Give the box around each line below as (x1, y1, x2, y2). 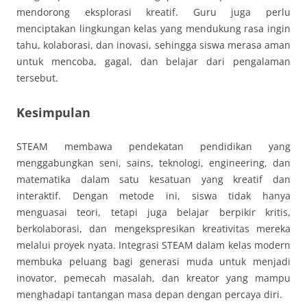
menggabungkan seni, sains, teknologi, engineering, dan (16, 156, 291, 169)
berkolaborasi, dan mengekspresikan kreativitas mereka (16, 221, 291, 235)
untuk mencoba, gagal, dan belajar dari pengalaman (16, 54, 291, 68)
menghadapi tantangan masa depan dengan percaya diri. (16, 287, 282, 301)
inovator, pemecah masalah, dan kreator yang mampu (16, 271, 291, 284)
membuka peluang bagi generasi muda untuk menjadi (16, 254, 291, 268)
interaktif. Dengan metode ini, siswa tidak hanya (16, 188, 291, 202)
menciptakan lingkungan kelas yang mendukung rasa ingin (16, 21, 291, 35)
